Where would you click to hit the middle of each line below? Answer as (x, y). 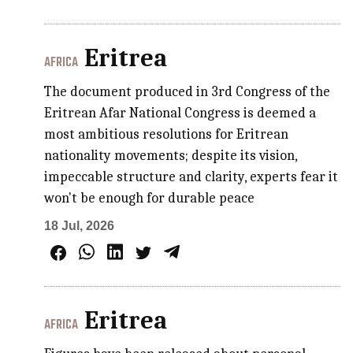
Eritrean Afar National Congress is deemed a (180, 113)
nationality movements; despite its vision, (171, 155)
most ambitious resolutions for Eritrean (167, 134)
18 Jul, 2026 (80, 225)
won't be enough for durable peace (150, 198)
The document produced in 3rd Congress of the (188, 91)
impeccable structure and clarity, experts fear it (191, 176)
